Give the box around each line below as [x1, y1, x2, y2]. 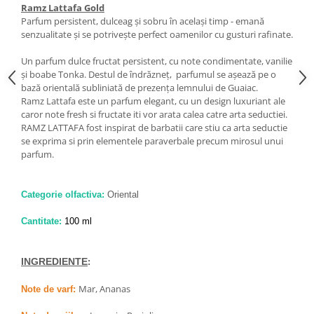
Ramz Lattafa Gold [21, 1, 104, 14]
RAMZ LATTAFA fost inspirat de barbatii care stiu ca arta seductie [21, 121, 287, 134]
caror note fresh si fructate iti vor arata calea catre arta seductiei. [21, 108, 287, 121]
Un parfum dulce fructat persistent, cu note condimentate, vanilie [21, 55, 292, 67]
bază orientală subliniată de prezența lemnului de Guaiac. [21, 81, 258, 94]
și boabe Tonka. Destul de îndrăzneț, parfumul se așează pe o [21, 68, 276, 81]
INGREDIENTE [21, 256, 88, 267]
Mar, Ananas [78, 282, 130, 295]
